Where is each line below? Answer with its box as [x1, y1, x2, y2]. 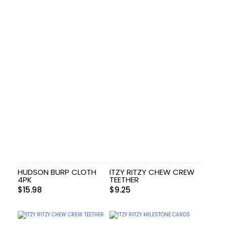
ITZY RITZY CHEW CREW [109, 167, 195, 178]
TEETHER [109, 174, 139, 185]
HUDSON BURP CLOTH [18, 167, 96, 178]
